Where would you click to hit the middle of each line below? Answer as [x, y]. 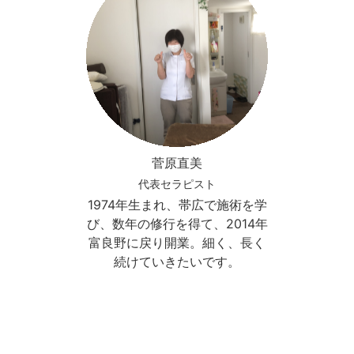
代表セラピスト [177, 184]
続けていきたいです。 [177, 262]
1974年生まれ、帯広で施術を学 [177, 205]
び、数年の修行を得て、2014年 [177, 224]
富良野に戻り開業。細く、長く [177, 243]
